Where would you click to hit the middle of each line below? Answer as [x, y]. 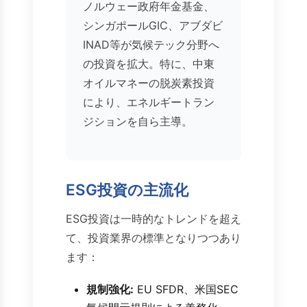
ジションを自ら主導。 [138, 122]
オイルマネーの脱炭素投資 [149, 83]
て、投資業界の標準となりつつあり [153, 238]
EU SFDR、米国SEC [186, 290]
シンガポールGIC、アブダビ [153, 26]
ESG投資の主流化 [127, 190]
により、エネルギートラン [149, 102]
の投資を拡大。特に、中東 [149, 64]
